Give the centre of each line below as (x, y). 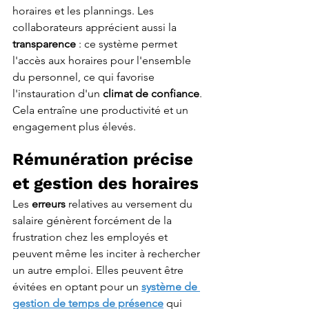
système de (171, 287)
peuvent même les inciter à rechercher (108, 254)
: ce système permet (128, 44)
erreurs (50, 204)
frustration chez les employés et (91, 237)
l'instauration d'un (58, 94)
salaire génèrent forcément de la (93, 221)
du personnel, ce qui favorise (85, 77)
